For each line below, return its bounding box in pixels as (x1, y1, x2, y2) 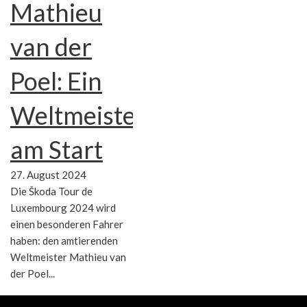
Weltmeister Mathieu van (10, 251, 126, 264)
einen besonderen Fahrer (10, 218, 123, 231)
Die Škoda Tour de (10, 185, 93, 198)
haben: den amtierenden (10, 234, 118, 247)
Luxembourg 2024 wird (10, 201, 116, 214)
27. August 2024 (10, 169, 86, 182)
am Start (10, 134, 103, 165)
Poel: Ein (10, 66, 102, 97)
